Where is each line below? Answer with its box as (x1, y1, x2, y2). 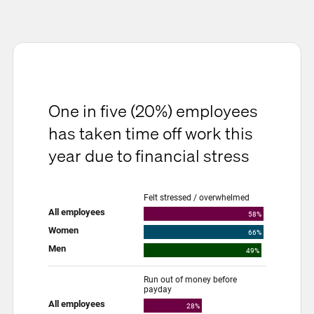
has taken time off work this (48, 121, 253, 144)
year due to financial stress (48, 144, 250, 167)
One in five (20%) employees (48, 99, 258, 122)
